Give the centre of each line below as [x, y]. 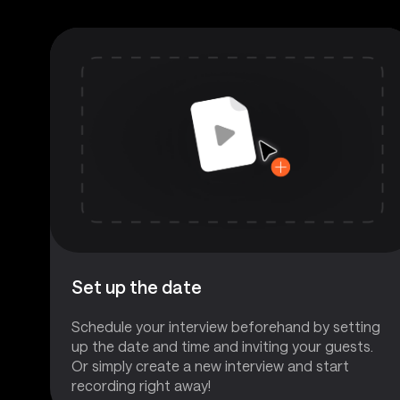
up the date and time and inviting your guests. [222, 346]
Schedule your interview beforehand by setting [226, 326]
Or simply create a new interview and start [210, 365]
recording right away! [141, 385]
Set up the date [137, 286]
